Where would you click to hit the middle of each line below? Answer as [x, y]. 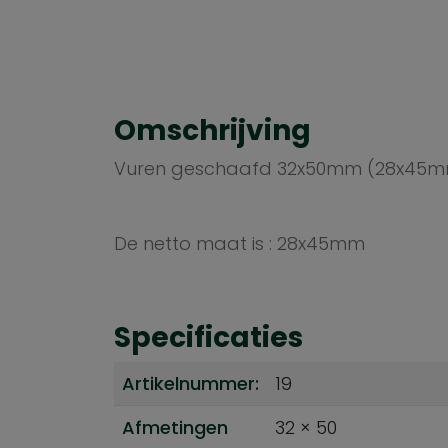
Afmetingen [175, 427]
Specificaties [208, 337]
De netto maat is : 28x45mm [239, 243]
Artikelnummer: [190, 383]
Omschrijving [212, 130]
